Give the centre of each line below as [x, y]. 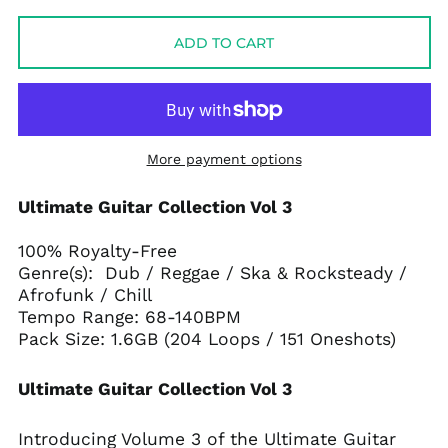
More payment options [224, 159]
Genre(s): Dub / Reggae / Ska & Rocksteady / [212, 273]
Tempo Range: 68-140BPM [129, 317]
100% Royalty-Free [97, 251]
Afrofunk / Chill [84, 295]
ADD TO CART [224, 42]
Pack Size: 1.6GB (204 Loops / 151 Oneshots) [206, 339]
